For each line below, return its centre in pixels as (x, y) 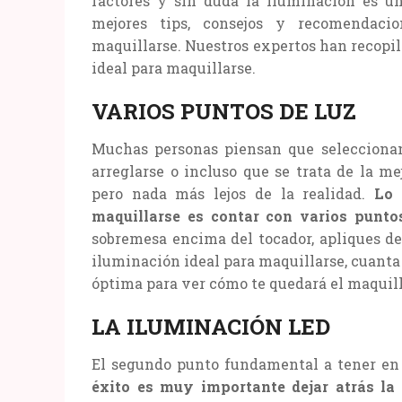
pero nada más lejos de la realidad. (233, 193)
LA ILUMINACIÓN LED (211, 326)
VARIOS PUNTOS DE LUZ (224, 111)
